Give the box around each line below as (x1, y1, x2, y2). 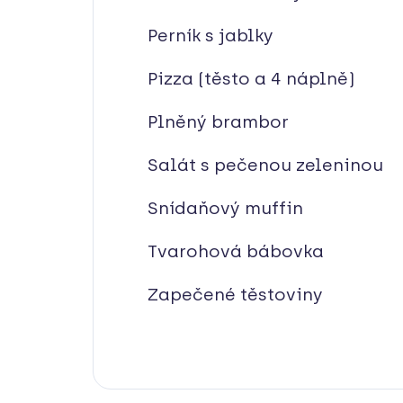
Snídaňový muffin (148, 197, 303, 219)
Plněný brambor (148, 111, 289, 132)
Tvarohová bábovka (148, 240, 324, 262)
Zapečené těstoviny (148, 283, 323, 305)
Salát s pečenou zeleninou (148, 154, 383, 175)
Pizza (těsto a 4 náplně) (148, 67, 354, 89)
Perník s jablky (148, 24, 273, 46)
